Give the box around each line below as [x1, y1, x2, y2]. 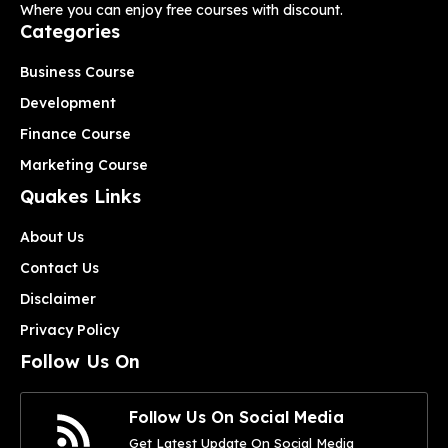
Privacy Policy [20, 320, 119, 339]
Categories [20, 19, 120, 43]
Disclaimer [20, 289, 96, 308]
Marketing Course [20, 155, 148, 174]
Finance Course [20, 124, 131, 143]
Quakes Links [20, 184, 141, 208]
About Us [20, 227, 84, 246]
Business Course [20, 62, 135, 81]
